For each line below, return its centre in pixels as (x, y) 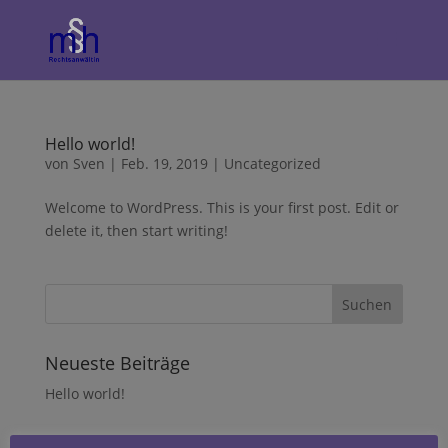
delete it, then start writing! (136, 230)
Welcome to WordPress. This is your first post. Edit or (221, 207)
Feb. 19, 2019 (164, 163)
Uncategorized (272, 163)
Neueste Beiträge (117, 363)
